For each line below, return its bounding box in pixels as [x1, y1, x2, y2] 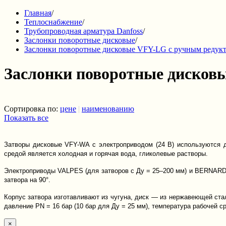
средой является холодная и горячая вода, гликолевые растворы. [4, 149, 208, 157]
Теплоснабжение [24, 18, 82, 26]
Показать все [4, 113, 48, 122]
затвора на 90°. [4, 176, 50, 184]
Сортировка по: [4, 104, 60, 113]
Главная [24, 9, 51, 17]
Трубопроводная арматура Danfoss [24, 27, 143, 35]
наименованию [82, 104, 134, 113]
